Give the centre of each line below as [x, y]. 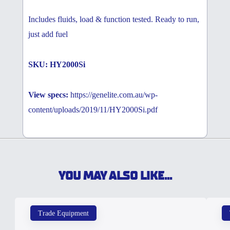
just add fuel [48, 34]
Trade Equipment [63, 213]
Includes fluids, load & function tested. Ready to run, [114, 20]
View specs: [48, 95]
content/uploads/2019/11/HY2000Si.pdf [93, 110]
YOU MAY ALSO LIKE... [115, 176]
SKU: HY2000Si [57, 65]
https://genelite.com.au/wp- [113, 95]
